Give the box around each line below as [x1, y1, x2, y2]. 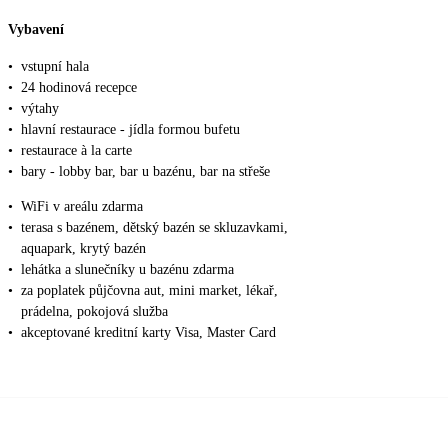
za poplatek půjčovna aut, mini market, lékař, [21, 283, 278, 299]
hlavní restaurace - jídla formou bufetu [21, 122, 240, 138]
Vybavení [8, 21, 64, 37]
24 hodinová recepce [21, 80, 137, 96]
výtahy [21, 101, 59, 117]
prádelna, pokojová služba [21, 304, 168, 320]
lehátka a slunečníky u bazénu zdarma [21, 262, 234, 278]
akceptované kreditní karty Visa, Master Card [21, 325, 276, 341]
